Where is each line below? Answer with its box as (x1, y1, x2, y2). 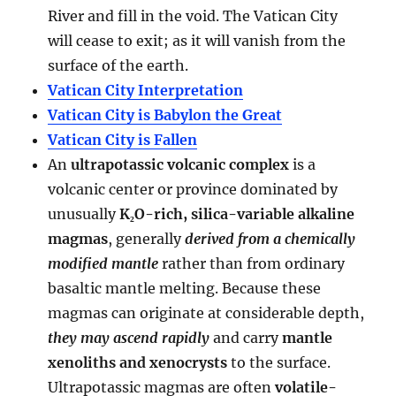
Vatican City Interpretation (48, 80, 244, 99)
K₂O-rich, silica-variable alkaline (119, 204, 355, 223)
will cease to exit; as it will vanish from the (48, 31, 346, 49)
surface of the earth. (48, 56, 189, 74)
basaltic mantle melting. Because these (48, 278, 322, 297)
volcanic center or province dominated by (48, 179, 339, 198)
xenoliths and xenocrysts (48, 353, 228, 371)
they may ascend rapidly (48, 328, 210, 346)
